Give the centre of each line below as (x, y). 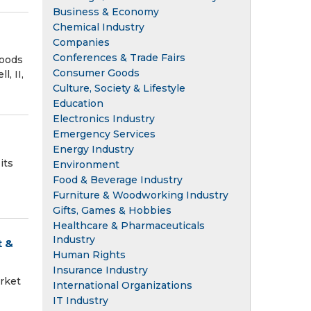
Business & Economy (106, 11)
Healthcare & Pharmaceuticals (129, 225)
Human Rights (89, 254)
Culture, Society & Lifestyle (119, 88)
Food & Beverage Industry (118, 179)
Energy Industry (93, 149)
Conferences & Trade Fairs (119, 57)
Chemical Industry (99, 27)
